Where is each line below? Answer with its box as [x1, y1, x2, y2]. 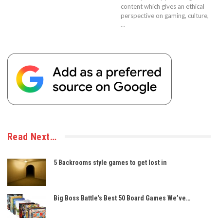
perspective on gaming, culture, [121, 11, 209, 19]
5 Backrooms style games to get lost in [54, 158, 167, 166]
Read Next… [7, 130, 56, 143]
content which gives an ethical [121, 2, 204, 10]
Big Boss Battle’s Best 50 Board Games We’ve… [54, 194, 190, 202]
